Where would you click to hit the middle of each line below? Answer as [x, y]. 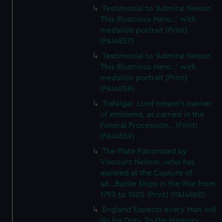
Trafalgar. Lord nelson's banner [157, 104]
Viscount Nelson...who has [148, 162]
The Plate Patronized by [145, 151]
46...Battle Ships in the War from [158, 184]
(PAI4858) [117, 89]
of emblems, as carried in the [152, 114]
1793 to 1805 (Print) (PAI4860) [153, 195]
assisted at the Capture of [146, 173]
